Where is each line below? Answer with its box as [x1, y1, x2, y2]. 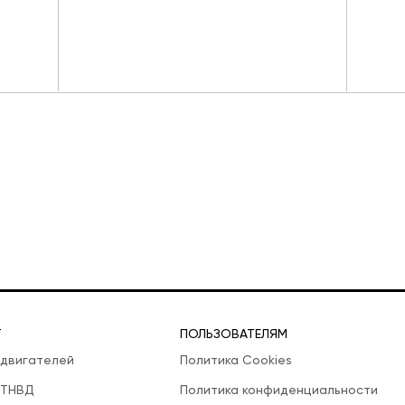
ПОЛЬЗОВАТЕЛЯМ [180, 326, 287, 342]
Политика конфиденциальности [180, 382, 378, 398]
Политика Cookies [180, 353, 292, 368]
